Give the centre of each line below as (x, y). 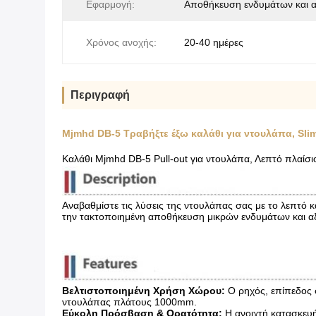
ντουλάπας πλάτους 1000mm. (129, 302)
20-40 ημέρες (214, 43)
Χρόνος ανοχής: (121, 43)
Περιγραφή (100, 95)
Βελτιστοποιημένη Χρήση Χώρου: (144, 291)
